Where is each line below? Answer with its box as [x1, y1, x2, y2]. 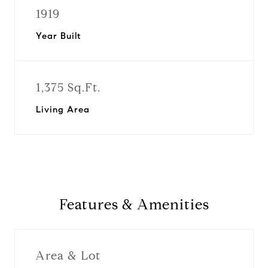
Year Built [36, 31, 81, 41]
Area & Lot [35, 248, 100, 263]
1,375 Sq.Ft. [36, 80, 100, 95]
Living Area [36, 104, 90, 115]
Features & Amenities [59, 196, 209, 214]
